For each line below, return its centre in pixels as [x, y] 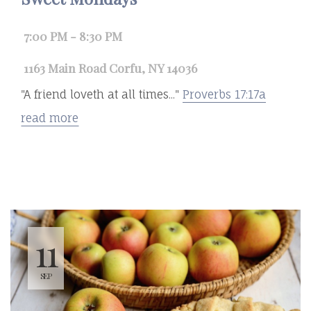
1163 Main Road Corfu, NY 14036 [110, 67]
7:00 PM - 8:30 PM [73, 36]
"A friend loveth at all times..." [102, 95]
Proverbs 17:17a [224, 95]
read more [50, 118]
